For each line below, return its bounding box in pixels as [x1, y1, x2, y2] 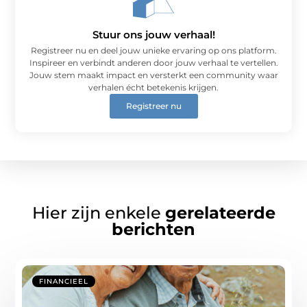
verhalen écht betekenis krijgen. [88, 82, 219, 93]
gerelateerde [164, 202, 275, 223]
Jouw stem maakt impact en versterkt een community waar [29, 70, 278, 81]
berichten [112, 219, 195, 239]
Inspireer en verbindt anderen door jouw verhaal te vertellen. [29, 58, 278, 69]
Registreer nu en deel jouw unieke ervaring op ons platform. [30, 45, 277, 56]
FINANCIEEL [39, 276, 89, 286]
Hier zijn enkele [32, 202, 165, 223]
